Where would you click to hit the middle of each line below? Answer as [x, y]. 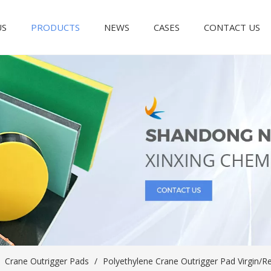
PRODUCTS [56, 27]
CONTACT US [232, 27]
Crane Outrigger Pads [47, 261]
